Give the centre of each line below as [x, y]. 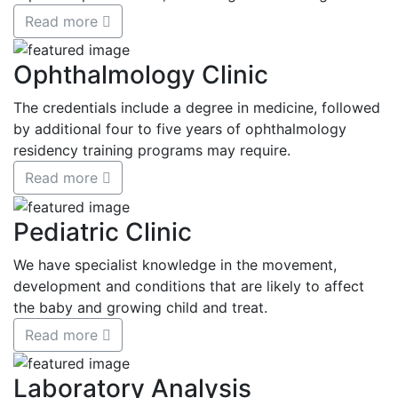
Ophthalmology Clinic [141, 75]
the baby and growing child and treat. [140, 307]
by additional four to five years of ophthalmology [180, 129]
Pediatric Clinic [103, 231]
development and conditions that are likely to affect [189, 286]
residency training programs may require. [152, 151]
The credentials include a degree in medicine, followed [197, 108]
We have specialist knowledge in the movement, [175, 264]
